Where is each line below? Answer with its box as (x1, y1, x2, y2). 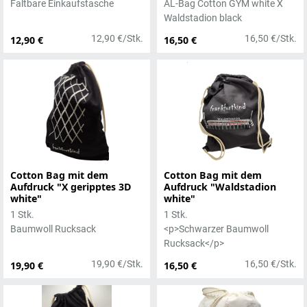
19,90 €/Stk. (91, 258, 143, 269)
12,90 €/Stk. (91, 33, 143, 44)
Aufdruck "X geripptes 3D (10, 180, 131, 193)
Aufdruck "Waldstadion (164, 180, 276, 193)
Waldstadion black (164, 12, 242, 23)
